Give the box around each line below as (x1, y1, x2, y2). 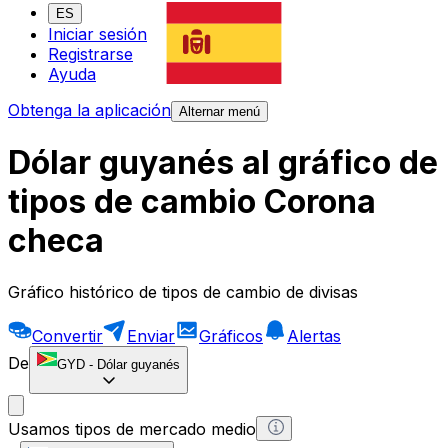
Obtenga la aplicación (8, 100, 171, 121)
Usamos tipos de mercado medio (8, 418, 256, 439)
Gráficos (199, 325, 263, 346)
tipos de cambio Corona (8, 182, 376, 222)
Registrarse (48, 44, 133, 65)
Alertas (287, 325, 341, 346)
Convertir (32, 325, 103, 346)
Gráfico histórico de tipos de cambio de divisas (8, 281, 358, 302)
